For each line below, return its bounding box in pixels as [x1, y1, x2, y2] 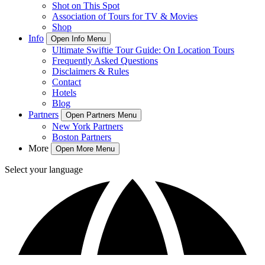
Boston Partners [52, 132, 111, 142]
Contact [52, 77, 81, 87]
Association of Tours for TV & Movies [52, 11, 198, 21]
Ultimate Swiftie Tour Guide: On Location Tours [52, 45, 234, 55]
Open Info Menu [51, 34, 106, 43]
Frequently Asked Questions [52, 56, 158, 66]
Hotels [52, 88, 76, 98]
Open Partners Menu [66, 111, 137, 119]
